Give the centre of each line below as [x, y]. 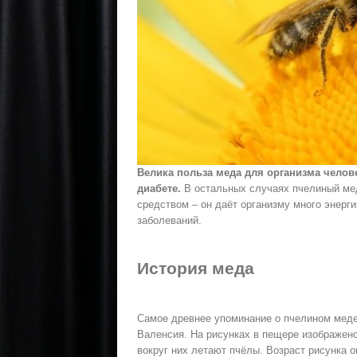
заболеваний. [169, 220]
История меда [196, 269]
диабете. [159, 188]
